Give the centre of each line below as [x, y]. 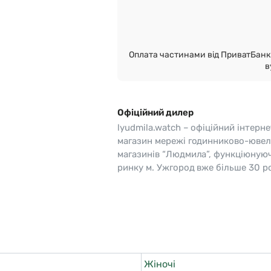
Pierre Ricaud [186, 18]
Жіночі [160, 264]
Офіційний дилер [155, 113]
